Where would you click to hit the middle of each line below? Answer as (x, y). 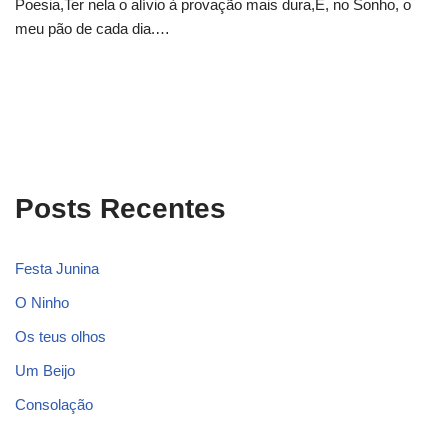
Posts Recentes (120, 209)
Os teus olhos (60, 337)
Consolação (54, 405)
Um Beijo (45, 371)
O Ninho (42, 303)
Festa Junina (57, 269)
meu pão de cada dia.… (94, 29)
